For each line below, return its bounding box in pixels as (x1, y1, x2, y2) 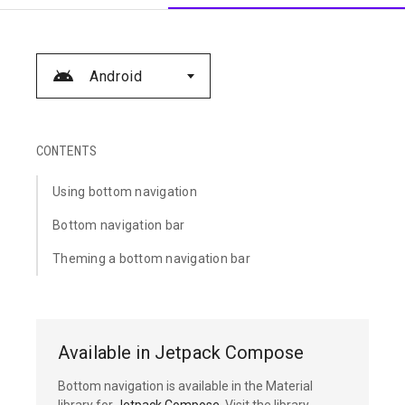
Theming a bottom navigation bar (52, 251, 250, 266)
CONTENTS (36, 142, 97, 159)
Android (89, 67, 143, 85)
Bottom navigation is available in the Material (58, 379, 313, 393)
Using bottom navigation (52, 184, 197, 199)
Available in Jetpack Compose (58, 342, 305, 363)
